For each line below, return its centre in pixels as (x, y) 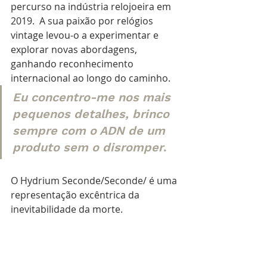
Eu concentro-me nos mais (93, 97)
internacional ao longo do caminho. (92, 78)
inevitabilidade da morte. (67, 209)
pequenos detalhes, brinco (93, 114)
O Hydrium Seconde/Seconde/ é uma (95, 180)
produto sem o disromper (88, 147)
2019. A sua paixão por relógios (83, 21)
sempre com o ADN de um (91, 130)
